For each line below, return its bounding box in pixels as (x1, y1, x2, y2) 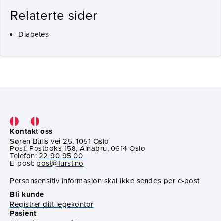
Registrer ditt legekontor (10, 198, 94, 209)
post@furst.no (37, 157, 84, 168)
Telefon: (10, 150, 39, 161)
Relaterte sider (10, 5, 98, 24)
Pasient (10, 207, 37, 219)
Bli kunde (10, 188, 44, 200)
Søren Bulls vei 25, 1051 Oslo (10, 135, 109, 146)
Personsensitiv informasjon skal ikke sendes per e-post (10, 175, 200, 185)
